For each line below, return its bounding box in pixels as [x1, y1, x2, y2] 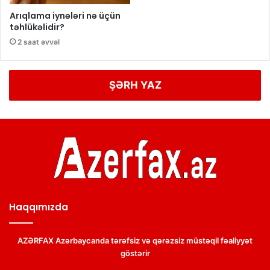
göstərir [120, 248, 150, 258]
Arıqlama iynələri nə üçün [10, 9, 121, 22]
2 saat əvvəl [17, 37, 60, 46]
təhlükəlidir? [10, 20, 64, 33]
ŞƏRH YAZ [108, 78, 162, 91]
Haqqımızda [9, 200, 68, 213]
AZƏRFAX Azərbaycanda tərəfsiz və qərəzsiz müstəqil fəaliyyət [17, 235, 253, 245]
